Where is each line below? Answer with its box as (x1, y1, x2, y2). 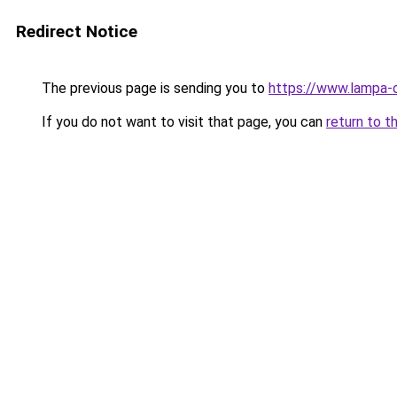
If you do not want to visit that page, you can (38, 113, 326, 130)
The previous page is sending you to (38, 80, 269, 97)
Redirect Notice (16, 21, 137, 42)
